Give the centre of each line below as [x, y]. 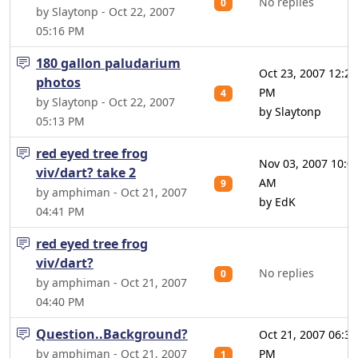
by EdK [277, 202]
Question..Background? [112, 334]
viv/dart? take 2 [86, 173]
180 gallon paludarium [108, 63]
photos [58, 82]
